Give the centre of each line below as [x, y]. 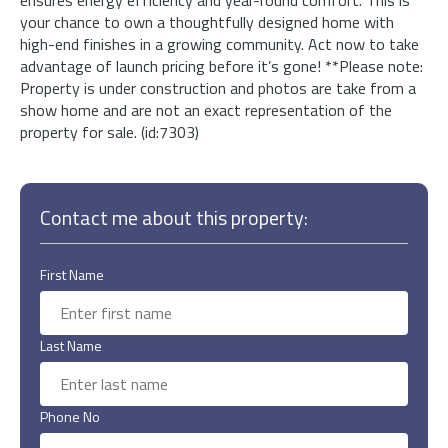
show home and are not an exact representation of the [206, 109]
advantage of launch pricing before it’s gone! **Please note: [221, 65]
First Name [72, 274]
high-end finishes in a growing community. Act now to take [219, 43]
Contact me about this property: [174, 217]
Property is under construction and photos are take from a [218, 87]
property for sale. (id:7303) [109, 131]
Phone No [70, 416]
